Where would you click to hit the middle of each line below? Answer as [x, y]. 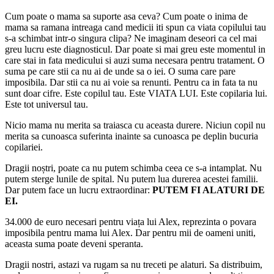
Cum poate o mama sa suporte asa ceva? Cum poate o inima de [126, 16]
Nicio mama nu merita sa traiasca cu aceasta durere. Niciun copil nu [135, 125]
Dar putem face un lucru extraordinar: [79, 190]
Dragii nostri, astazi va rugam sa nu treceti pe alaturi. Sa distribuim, [134, 264]
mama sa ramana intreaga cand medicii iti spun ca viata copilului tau [135, 27]
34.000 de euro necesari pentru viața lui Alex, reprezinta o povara [131, 221]
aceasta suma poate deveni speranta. [74, 243]
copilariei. [24, 147]
